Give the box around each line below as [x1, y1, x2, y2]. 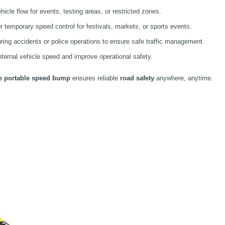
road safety [120, 74, 154, 82]
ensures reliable [70, 74, 120, 82]
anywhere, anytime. [154, 74, 213, 82]
